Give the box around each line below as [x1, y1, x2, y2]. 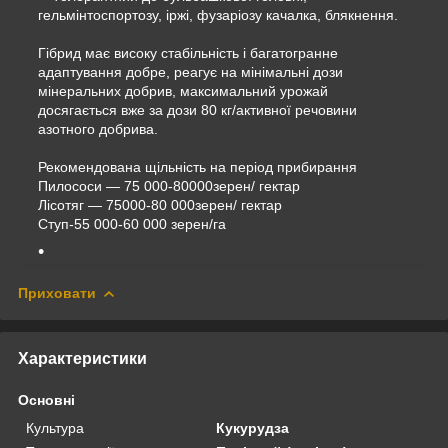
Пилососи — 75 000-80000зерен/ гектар [38, 177, 300, 194]
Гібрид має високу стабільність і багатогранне [38, 44, 338, 61]
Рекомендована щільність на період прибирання [38, 158, 357, 175]
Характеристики [18, 349, 147, 367]
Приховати [18, 284, 96, 301]
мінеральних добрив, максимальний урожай [38, 82, 328, 99]
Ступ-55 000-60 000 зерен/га [38, 215, 226, 232]
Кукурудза [216, 419, 290, 436]
